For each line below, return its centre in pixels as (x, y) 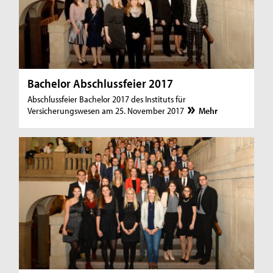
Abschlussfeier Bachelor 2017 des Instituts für (107, 99)
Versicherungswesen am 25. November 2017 (107, 110)
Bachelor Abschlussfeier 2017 (101, 83)
